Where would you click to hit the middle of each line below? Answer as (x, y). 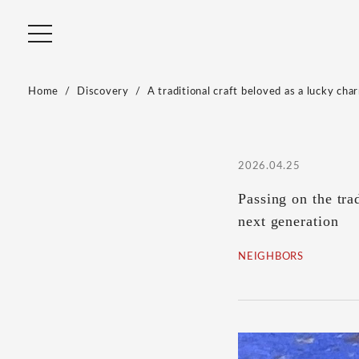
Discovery (103, 92)
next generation (288, 221)
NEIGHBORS (271, 257)
